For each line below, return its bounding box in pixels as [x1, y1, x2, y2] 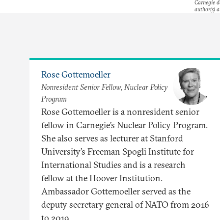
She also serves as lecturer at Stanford [41, 132, 183, 144]
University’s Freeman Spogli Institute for [41, 145, 194, 157]
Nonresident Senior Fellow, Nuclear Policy [41, 82, 167, 92]
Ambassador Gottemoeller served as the [41, 185, 191, 197]
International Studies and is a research [41, 159, 186, 170]
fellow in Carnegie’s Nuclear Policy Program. [41, 119, 208, 131]
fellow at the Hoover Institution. [41, 172, 163, 184]
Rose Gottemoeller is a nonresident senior [41, 106, 199, 117]
